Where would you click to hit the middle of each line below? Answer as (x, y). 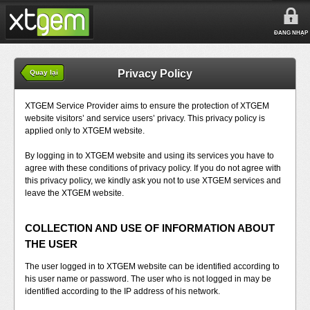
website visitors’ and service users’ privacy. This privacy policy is (145, 118)
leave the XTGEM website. (74, 193)
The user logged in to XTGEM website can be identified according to (152, 266)
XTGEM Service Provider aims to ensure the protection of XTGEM (147, 106)
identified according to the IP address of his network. (122, 291)
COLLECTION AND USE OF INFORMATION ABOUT (150, 228)
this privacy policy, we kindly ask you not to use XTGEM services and (153, 181)
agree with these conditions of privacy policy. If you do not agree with (153, 168)
